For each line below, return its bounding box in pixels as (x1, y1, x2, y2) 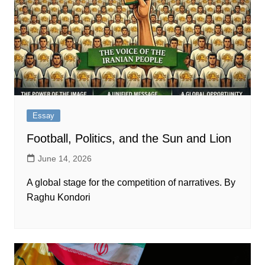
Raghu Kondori (26, 192, 91, 203)
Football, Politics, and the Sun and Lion (26, 132, 231, 146)
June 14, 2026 (37, 154, 92, 164)
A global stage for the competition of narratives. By (26, 177, 235, 188)
